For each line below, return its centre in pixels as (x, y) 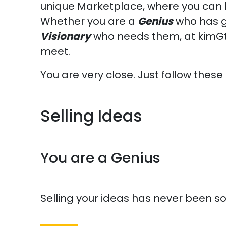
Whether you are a (89, 21)
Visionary (66, 36)
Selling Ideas (91, 116)
